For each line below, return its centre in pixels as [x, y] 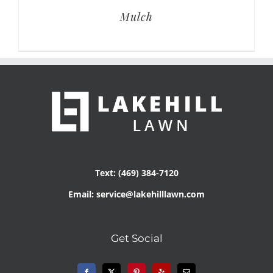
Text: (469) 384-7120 [136, 173]
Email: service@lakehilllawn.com [136, 194]
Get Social [136, 239]
